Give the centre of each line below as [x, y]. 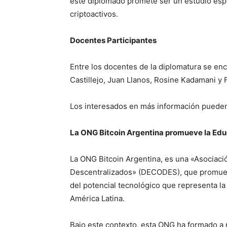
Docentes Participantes [113, 40]
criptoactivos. [94, 14]
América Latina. [97, 198]
